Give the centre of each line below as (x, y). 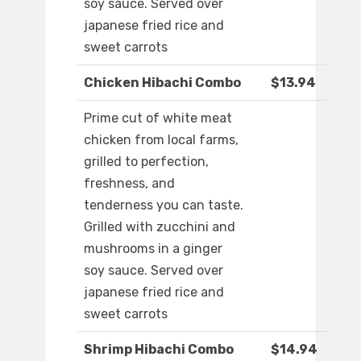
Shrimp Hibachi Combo (159, 350)
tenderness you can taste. (164, 205)
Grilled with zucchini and (160, 227)
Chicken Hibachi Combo (162, 83)
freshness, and (129, 184)
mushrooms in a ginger (153, 249)
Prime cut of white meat (158, 118)
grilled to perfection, (146, 162)
